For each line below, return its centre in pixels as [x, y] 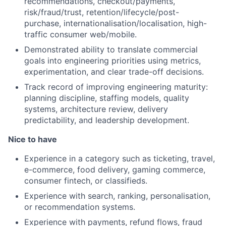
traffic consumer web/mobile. [80, 34]
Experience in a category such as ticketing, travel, [120, 158]
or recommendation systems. [80, 207]
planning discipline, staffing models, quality [107, 98]
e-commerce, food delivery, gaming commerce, [115, 169]
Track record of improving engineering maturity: [116, 87]
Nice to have [33, 139]
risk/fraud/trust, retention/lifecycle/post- [102, 12]
